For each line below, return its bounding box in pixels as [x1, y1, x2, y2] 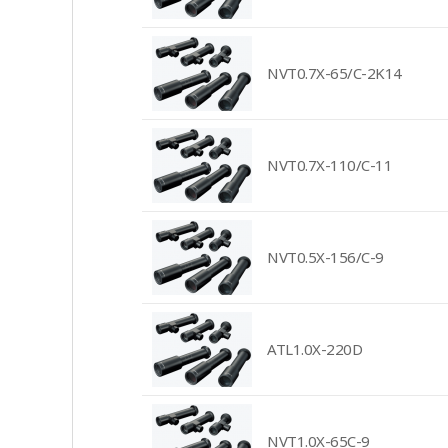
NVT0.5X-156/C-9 [267, 247, 384, 267]
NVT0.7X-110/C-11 [267, 155, 392, 175]
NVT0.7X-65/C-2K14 [267, 63, 402, 83]
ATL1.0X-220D [267, 339, 362, 359]
